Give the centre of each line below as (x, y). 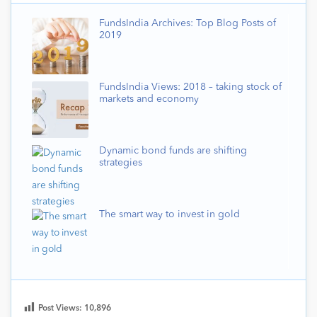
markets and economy (149, 99)
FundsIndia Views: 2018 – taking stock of (190, 87)
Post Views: (61, 309)
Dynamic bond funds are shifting (173, 151)
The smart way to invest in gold (169, 215)
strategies (121, 163)
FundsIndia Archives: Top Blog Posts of (188, 24)
